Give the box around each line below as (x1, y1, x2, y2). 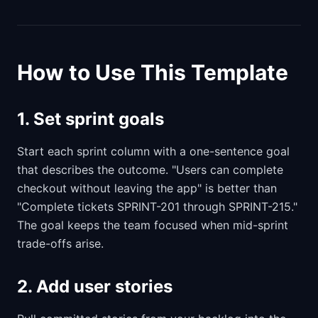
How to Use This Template (17, 59, 288, 85)
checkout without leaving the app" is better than (17, 180, 277, 195)
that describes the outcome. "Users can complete (17, 162, 283, 177)
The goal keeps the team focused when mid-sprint (17, 217, 288, 232)
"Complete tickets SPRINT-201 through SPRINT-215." (17, 199, 297, 214)
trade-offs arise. (17, 236, 104, 251)
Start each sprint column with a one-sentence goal (17, 143, 290, 158)
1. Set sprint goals (17, 108, 164, 129)
